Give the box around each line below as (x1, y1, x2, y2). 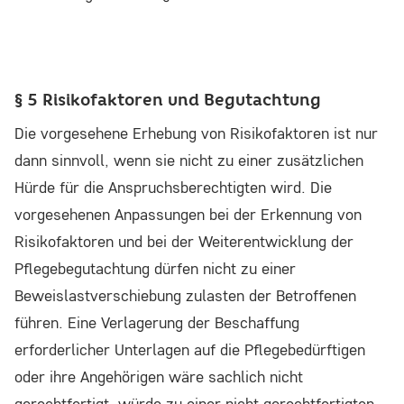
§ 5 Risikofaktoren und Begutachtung (14, 89, 321, 111)
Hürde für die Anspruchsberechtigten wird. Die (14, 177, 332, 198)
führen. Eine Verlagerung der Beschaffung (14, 312, 299, 334)
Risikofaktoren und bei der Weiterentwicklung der (14, 231, 353, 252)
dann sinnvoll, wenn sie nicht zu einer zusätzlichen (14, 150, 363, 171)
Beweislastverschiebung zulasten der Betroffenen (14, 285, 356, 307)
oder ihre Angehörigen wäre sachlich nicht (14, 366, 303, 388)
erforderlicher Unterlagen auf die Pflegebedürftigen (14, 339, 365, 361)
